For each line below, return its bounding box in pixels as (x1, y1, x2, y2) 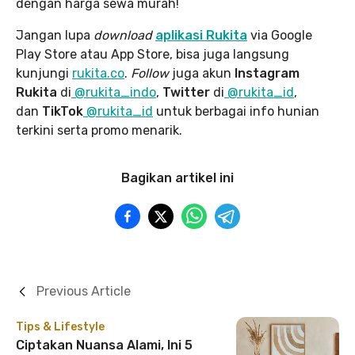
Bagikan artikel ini (121, 170, 234, 185)
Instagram (235, 65, 300, 81)
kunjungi (16, 65, 72, 81)
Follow (131, 65, 169, 81)
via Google (247, 27, 312, 43)
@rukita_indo (71, 84, 156, 100)
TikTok (42, 103, 83, 119)
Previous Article (36, 283, 131, 299)
